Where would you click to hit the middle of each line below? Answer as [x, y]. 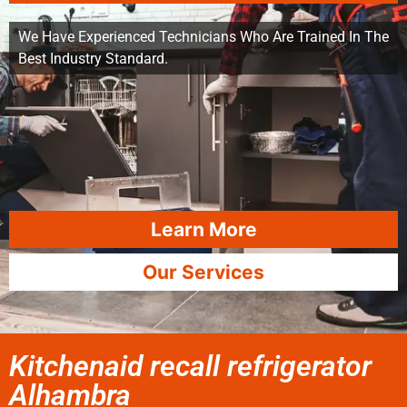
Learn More [203, 229]
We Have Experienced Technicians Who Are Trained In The [203, 37]
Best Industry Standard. [93, 59]
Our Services [203, 272]
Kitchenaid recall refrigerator [190, 366]
